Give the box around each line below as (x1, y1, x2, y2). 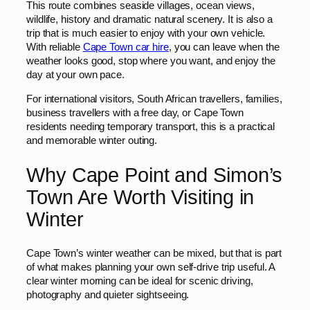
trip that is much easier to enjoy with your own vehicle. (26, 28, 266, 39)
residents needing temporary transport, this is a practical (26, 120, 275, 132)
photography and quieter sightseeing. (26, 289, 190, 301)
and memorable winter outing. (26, 134, 158, 146)
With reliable (26, 42, 83, 53)
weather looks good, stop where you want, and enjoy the (26, 55, 275, 67)
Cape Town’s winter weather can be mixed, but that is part (26, 248, 282, 259)
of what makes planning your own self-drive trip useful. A (26, 262, 275, 273)
